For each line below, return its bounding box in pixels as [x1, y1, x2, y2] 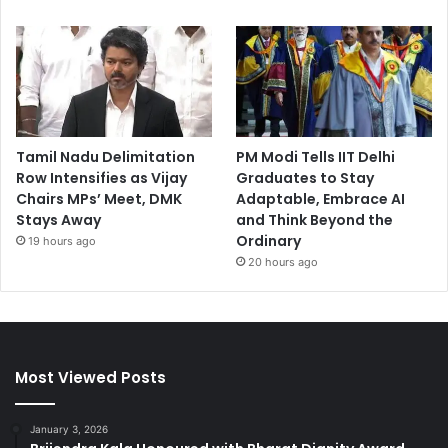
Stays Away [16, 209, 101, 230]
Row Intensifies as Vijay [16, 167, 187, 188]
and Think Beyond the [236, 209, 394, 230]
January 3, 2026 [30, 422, 108, 435]
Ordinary [236, 230, 302, 251]
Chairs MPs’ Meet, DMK [16, 188, 182, 209]
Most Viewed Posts [15, 366, 166, 388]
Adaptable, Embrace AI [236, 188, 406, 209]
